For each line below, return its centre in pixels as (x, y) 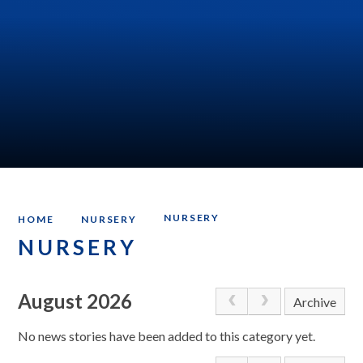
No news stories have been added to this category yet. (167, 335)
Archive (315, 302)
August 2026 (75, 301)
